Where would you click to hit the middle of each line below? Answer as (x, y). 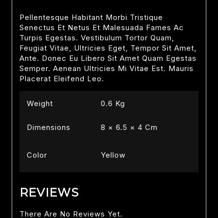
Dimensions (49, 127)
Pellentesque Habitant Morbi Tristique (91, 17)
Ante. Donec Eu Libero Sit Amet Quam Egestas (108, 58)
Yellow (113, 155)
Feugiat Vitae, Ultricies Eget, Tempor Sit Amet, (108, 48)
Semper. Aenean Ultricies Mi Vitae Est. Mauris (107, 68)
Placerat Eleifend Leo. (62, 78)
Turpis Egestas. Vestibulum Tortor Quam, (97, 37)
